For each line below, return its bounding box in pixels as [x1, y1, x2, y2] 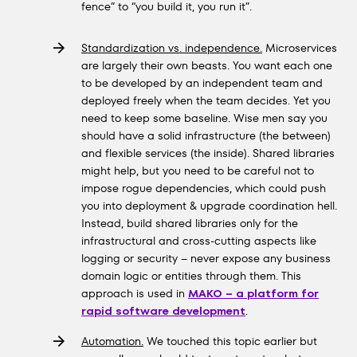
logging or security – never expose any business [81, 250, 331, 266]
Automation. [81, 333, 143, 349]
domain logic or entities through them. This [81, 268, 301, 284]
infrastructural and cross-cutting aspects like [81, 233, 316, 249]
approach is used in [81, 285, 188, 301]
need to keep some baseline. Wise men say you [81, 110, 328, 126]
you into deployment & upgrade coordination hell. [81, 198, 337, 214]
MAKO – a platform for [188, 285, 319, 301]
